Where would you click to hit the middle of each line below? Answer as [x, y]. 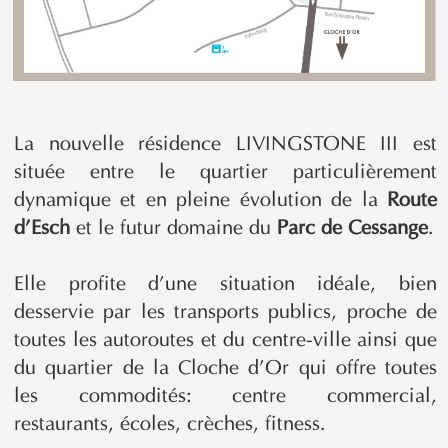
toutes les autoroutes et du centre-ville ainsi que [225, 341]
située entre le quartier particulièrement [225, 173]
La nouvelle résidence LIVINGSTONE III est [225, 145]
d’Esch [42, 229]
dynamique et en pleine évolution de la [200, 201]
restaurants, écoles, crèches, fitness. [170, 425]
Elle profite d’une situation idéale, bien [225, 285]
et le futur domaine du [173, 229]
